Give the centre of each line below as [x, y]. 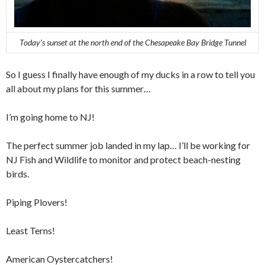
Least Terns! [30, 230]
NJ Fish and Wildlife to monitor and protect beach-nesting [123, 159]
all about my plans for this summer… [78, 88]
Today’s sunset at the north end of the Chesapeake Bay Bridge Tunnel [132, 42]
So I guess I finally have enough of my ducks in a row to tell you [130, 74]
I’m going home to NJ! [50, 117]
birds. [17, 173]
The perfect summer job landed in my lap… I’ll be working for [128, 145]
